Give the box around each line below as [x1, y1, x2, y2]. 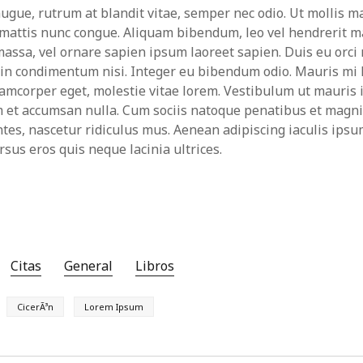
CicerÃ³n [17, 301, 54, 313]
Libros [135, 257, 175, 275]
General [64, 257, 113, 275]
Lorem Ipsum [84, 301, 144, 313]
